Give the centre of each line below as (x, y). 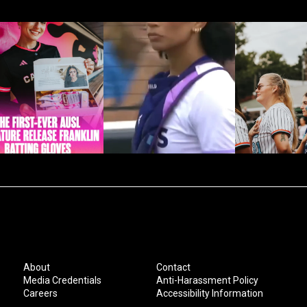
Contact (173, 267)
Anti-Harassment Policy (207, 280)
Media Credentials (62, 280)
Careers (40, 293)
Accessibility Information (210, 293)
